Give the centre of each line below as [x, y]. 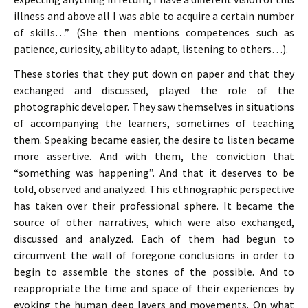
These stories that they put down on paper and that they [154, 74]
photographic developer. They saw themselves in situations [154, 107]
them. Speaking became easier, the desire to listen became [154, 140]
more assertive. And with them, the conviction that [154, 156]
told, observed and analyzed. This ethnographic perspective [154, 189]
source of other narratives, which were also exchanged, [154, 222]
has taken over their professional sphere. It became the [154, 206]
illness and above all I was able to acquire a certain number [154, 16]
